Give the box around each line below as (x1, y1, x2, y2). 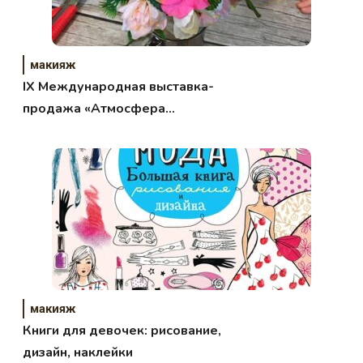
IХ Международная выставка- (23, 78, 215, 96)
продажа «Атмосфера (23, 100, 166, 118)
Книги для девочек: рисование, (23, 322, 222, 340)
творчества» (23, 122, 103, 140)
